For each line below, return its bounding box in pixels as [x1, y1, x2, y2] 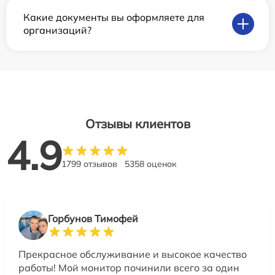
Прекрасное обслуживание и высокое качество [18, 248, 247, 261]
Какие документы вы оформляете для [23, 11, 204, 24]
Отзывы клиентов [85, 116, 190, 132]
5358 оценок [125, 158, 177, 170]
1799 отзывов [61, 158, 117, 170]
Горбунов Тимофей [48, 212, 138, 225]
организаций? [23, 24, 91, 37]
